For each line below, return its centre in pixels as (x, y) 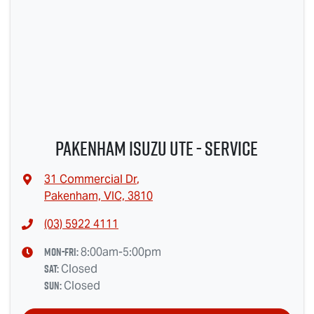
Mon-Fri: (62, 252)
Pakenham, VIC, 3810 (98, 196)
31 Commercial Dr (90, 179)
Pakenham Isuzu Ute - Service (157, 148)
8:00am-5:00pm (121, 252)
